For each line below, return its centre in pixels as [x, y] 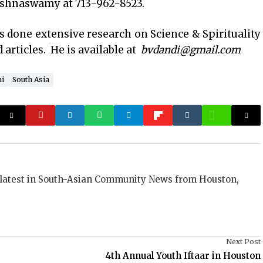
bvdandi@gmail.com [191, 50]
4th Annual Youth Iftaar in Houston [183, 256]
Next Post [243, 242]
